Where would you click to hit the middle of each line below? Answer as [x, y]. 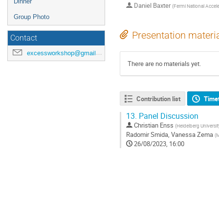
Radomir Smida [147, 134]
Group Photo [32, 17]
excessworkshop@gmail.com [61, 53]
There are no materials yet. [164, 63]
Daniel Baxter [152, 6]
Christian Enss [154, 125]
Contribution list [158, 99]
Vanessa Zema [192, 134]
